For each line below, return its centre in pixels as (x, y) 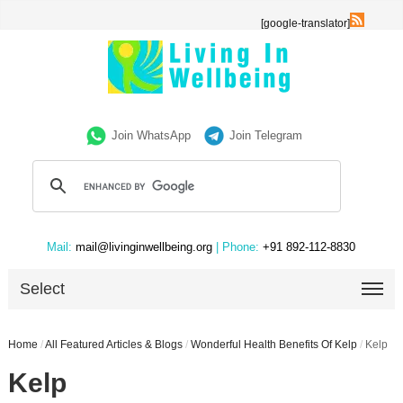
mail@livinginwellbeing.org (144, 247)
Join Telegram (266, 135)
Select (43, 289)
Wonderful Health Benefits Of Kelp (273, 345)
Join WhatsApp (152, 135)
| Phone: (238, 247)
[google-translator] (306, 23)
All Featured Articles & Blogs (113, 345)
